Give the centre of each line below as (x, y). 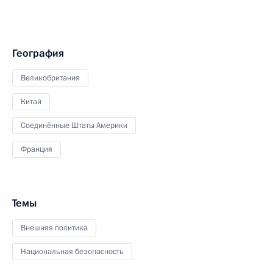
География (38, 53)
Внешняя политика (54, 228)
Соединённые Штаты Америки (74, 126)
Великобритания (50, 78)
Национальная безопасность (72, 252)
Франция (37, 149)
